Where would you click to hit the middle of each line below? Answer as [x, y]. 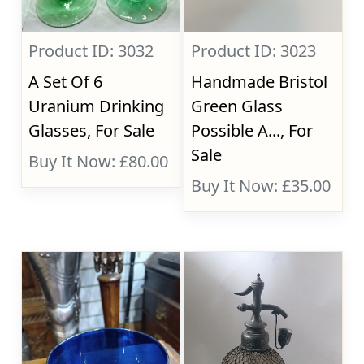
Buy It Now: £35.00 [261, 186]
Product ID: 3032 [91, 51]
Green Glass [237, 106]
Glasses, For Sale [92, 130]
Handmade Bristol [260, 82]
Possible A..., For [252, 130]
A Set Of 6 [66, 82]
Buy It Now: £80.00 [99, 161]
